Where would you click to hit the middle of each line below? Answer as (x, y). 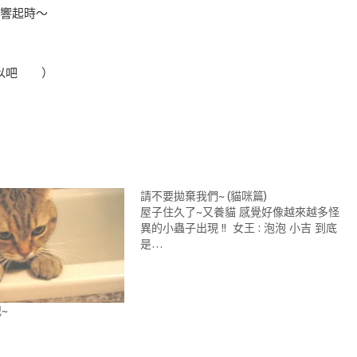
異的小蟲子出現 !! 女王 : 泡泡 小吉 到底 (239, 228)
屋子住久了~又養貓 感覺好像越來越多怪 (240, 212)
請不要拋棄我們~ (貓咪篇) (204, 196)
